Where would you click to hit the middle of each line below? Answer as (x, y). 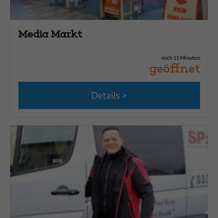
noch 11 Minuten (181, 58)
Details (106, 95)
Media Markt (50, 34)
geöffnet (175, 68)
